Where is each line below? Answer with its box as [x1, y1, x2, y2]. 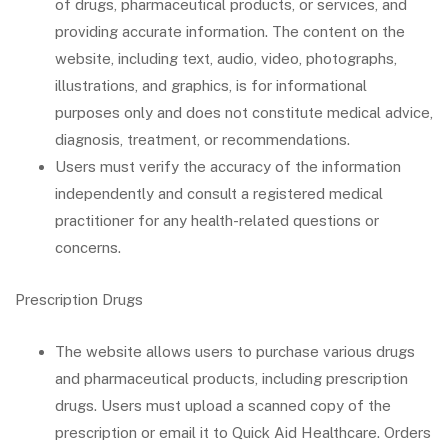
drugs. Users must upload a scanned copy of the [55, 397, 391, 414]
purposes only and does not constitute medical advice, [55, 104, 433, 121]
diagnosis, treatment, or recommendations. [55, 131, 350, 148]
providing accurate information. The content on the [55, 23, 405, 40]
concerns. [55, 239, 121, 256]
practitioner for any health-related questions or [55, 212, 379, 229]
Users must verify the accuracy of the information [55, 158, 401, 175]
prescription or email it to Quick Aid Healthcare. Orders [55, 424, 431, 441]
